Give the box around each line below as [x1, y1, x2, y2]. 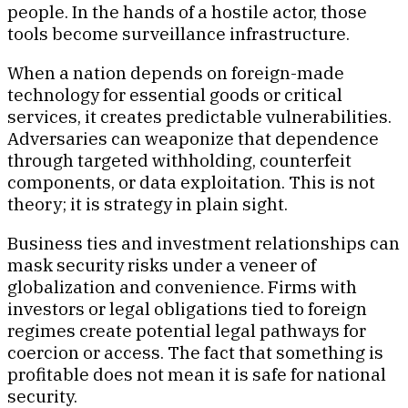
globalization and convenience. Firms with [7, 275, 357, 298]
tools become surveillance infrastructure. [7, 22, 350, 45]
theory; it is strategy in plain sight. [7, 192, 288, 215]
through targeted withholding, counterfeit [7, 148, 352, 171]
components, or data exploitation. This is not [7, 170, 375, 193]
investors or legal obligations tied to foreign [7, 297, 367, 320]
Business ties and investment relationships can [7, 231, 400, 254]
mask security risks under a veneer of [7, 253, 316, 276]
